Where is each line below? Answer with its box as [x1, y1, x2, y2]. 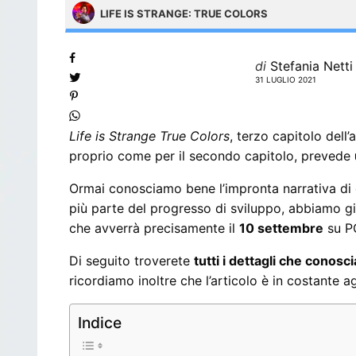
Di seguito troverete [69, 252, 195, 269]
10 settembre [239, 219, 324, 236]
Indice [78, 312, 122, 332]
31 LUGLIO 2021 [255, 74, 316, 84]
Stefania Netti [270, 57, 353, 74]
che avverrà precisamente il [69, 219, 240, 236]
